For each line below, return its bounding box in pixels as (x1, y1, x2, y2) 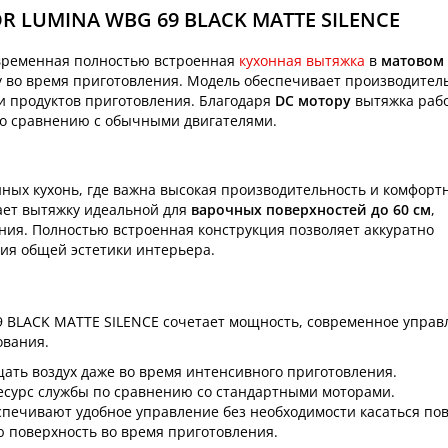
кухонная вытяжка (239, 50, 365, 70)
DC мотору (275, 90, 355, 110)
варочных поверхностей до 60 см (191, 199, 431, 219)
